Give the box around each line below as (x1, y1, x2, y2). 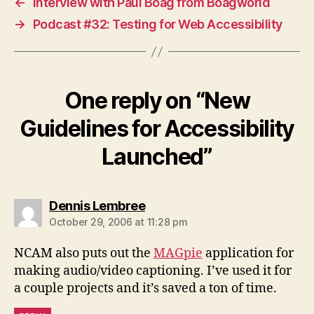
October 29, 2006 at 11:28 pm (49, 216, 188, 228)
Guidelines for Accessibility (20, 115, 294, 143)
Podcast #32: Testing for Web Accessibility (32, 17, 282, 32)
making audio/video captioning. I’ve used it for (14, 263, 292, 280)
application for (203, 245, 294, 262)
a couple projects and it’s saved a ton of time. (14, 280, 277, 297)
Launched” (102, 143, 212, 171)
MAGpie (153, 245, 203, 262)
